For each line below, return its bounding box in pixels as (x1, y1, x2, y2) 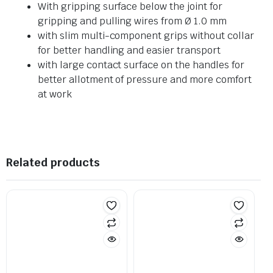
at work (38, 87, 72, 101)
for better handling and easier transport (38, 43, 221, 57)
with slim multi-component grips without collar (38, 29, 254, 42)
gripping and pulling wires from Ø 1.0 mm (38, 14, 227, 27)
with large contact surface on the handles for (38, 58, 244, 71)
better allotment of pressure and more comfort (38, 73, 252, 86)
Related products (6, 155, 100, 169)
